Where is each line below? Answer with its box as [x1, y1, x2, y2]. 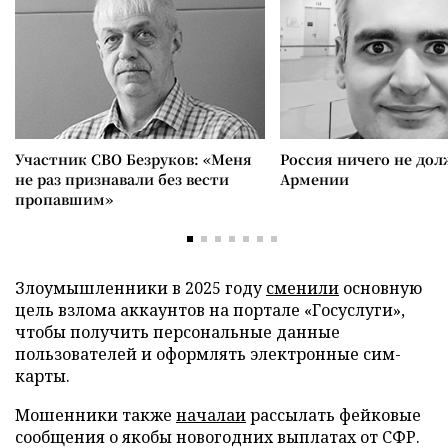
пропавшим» [15, 189, 113, 209]
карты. [15, 365, 70, 387]
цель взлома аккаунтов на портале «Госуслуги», [15, 299, 405, 321]
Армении [280, 169, 349, 189]
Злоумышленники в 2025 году [15, 277, 266, 299]
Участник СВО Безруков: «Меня [15, 149, 252, 169]
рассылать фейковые [246, 404, 421, 426]
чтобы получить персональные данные [15, 321, 340, 343]
